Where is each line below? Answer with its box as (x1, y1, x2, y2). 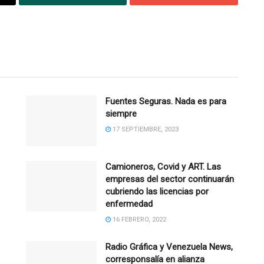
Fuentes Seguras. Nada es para (105, 96, 226, 107)
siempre (105, 108, 137, 120)
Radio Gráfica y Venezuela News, (105, 242, 233, 253)
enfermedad (105, 199, 153, 210)
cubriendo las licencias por (105, 186, 209, 197)
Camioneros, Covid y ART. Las (105, 161, 221, 173)
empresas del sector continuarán (105, 174, 234, 185)
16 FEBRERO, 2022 (111, 216, 166, 224)
